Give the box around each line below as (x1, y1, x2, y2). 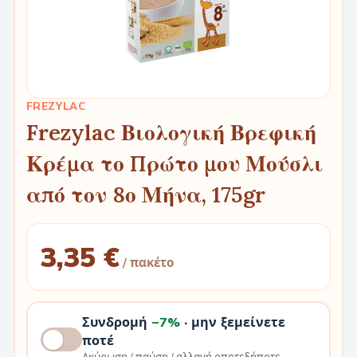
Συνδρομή (81, 314, 151, 330)
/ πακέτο (123, 254, 174, 270)
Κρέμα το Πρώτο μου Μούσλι (26, 149, 323, 177)
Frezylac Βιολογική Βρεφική (26, 118, 316, 146)
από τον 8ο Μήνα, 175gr (26, 180, 265, 208)
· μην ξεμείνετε (179, 314, 285, 330)
